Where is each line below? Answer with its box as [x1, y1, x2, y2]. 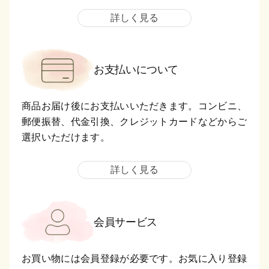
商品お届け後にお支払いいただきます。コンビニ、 [22, 101, 247, 112]
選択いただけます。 [22, 132, 110, 143]
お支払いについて [94, 64, 179, 76]
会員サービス [94, 216, 157, 228]
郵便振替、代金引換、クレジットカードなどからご [22, 116, 247, 127]
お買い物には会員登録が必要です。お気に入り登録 [22, 253, 247, 264]
